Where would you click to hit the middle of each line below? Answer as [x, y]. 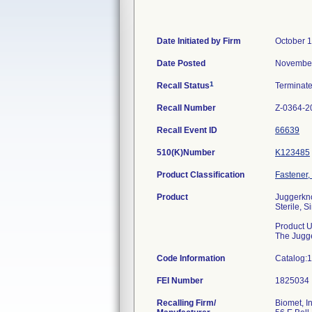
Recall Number [186, 108]
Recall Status [183, 86]
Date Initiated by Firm [199, 41]
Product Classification [201, 175]
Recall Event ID [187, 130]
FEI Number [180, 281]
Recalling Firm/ [186, 303]
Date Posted [181, 63]
